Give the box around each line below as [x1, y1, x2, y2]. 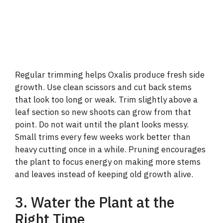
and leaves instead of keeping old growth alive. [15, 169, 193, 180]
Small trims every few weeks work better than [15, 131, 191, 143]
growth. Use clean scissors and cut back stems [15, 82, 192, 93]
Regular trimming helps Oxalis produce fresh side [15, 69, 205, 81]
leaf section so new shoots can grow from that [15, 107, 191, 118]
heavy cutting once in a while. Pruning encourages [15, 144, 206, 155]
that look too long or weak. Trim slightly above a [15, 94, 198, 106]
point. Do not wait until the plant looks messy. [15, 119, 189, 130]
